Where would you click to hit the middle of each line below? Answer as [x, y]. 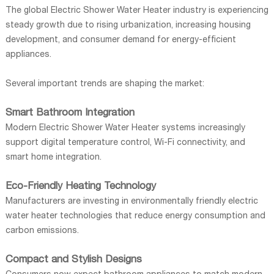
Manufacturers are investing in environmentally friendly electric [131, 202]
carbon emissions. [42, 231]
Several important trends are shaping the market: [105, 84]
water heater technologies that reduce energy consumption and [135, 216]
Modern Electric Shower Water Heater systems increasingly [125, 128]
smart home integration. [53, 157]
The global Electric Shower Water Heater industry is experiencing [137, 11]
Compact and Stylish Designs [73, 260]
